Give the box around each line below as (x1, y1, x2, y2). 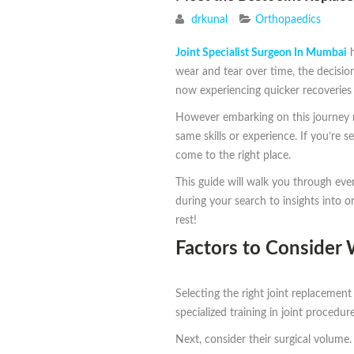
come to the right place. (175, 150, 291, 162)
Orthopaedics (255, 14, 321, 26)
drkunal (191, 14, 228, 26)
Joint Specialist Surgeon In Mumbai (175, 47, 347, 59)
